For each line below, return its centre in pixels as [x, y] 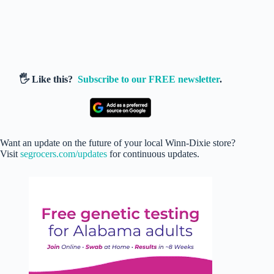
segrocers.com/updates [64, 154]
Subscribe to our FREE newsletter [149, 79]
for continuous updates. [153, 154]
